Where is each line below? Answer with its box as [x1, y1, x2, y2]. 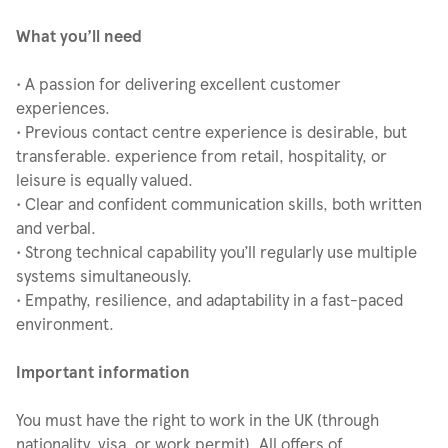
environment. [16, 314, 114, 333]
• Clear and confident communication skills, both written [16, 194, 422, 213]
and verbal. [16, 218, 96, 237]
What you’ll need [16, 26, 142, 45]
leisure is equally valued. [16, 170, 193, 189]
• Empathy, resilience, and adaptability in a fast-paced [16, 290, 403, 309]
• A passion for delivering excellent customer [16, 74, 341, 93]
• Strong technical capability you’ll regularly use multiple [16, 242, 417, 261]
